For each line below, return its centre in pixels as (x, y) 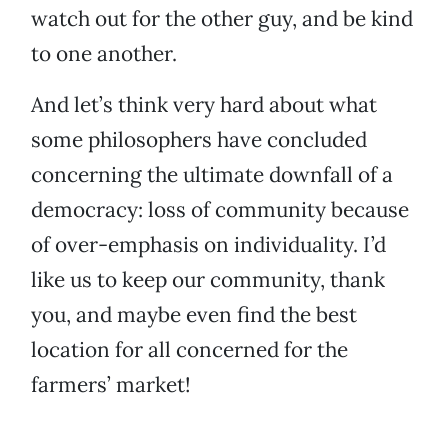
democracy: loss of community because (220, 210)
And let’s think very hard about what (204, 105)
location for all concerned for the (189, 350)
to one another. (104, 54)
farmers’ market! (111, 385)
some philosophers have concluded (199, 140)
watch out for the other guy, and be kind (222, 19)
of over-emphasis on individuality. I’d (208, 245)
